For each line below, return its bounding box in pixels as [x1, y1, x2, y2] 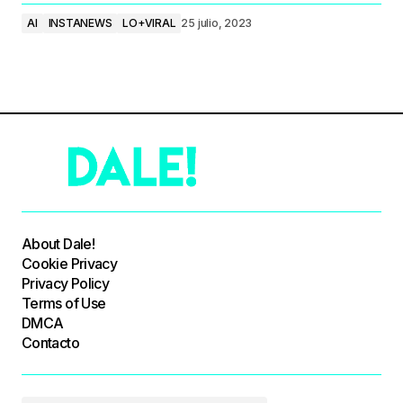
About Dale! [22, 234, 94, 253]
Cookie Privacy [22, 254, 118, 273]
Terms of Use [22, 293, 106, 312]
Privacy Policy [22, 273, 110, 292]
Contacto [22, 333, 79, 352]
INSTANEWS [48, 16, 112, 30]
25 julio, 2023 [181, 16, 253, 30]
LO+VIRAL [122, 16, 176, 30]
